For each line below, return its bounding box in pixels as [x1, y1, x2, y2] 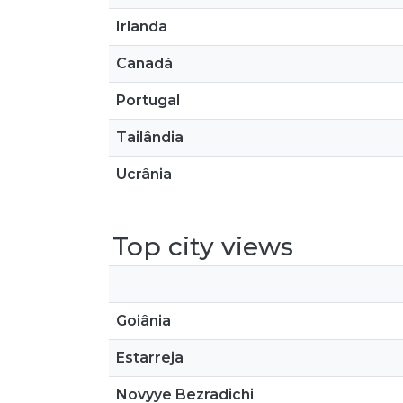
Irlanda [116, 18, 167, 35]
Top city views [112, 231, 293, 262]
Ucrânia [116, 166, 172, 183]
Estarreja [116, 349, 184, 366]
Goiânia [116, 312, 171, 329]
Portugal [116, 92, 180, 109]
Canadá [116, 55, 173, 72]
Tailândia [116, 129, 184, 146]
